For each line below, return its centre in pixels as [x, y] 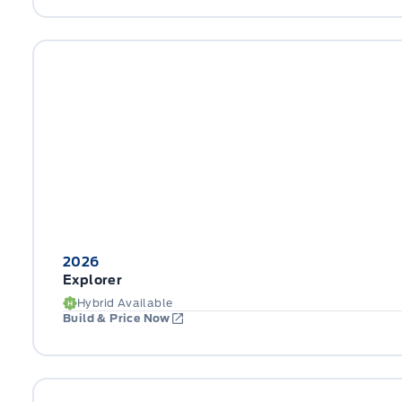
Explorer [93, 280]
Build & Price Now [117, 318]
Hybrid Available [125, 303]
